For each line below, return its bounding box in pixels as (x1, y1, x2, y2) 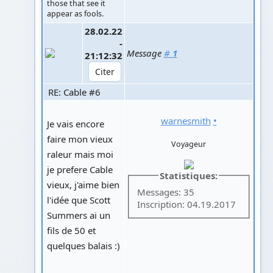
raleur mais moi (46, 147, 113, 160)
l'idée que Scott (46, 193, 110, 206)
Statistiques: (160, 169, 218, 182)
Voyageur (171, 138, 206, 149)
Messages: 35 (136, 186, 194, 199)
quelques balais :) (46, 239, 120, 252)
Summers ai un (46, 208, 110, 221)
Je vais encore (46, 117, 104, 130)
